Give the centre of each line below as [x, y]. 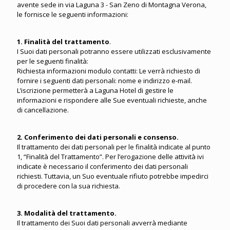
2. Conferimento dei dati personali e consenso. [98, 137]
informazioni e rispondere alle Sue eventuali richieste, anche [112, 100]
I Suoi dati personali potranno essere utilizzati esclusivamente [114, 51]
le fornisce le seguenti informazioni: [73, 14]
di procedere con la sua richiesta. [69, 186]
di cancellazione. [43, 110]
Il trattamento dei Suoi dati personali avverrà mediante [102, 223]
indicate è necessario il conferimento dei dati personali [102, 166]
